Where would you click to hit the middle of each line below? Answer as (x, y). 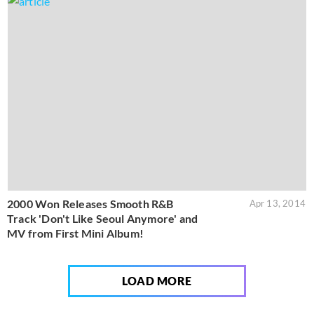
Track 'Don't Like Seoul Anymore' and (103, 219)
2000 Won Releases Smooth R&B (90, 204)
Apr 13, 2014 (277, 204)
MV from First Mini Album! (75, 233)
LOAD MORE (157, 281)
